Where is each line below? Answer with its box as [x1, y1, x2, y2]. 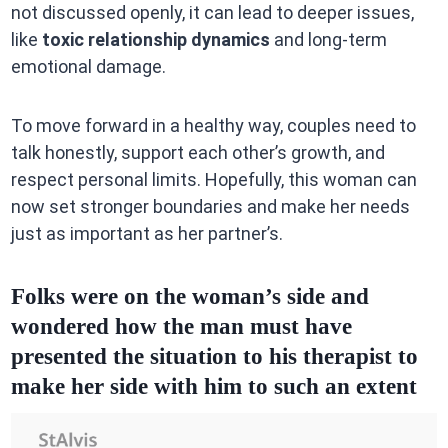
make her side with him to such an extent [10, 373, 417, 399]
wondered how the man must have [10, 313, 352, 339]
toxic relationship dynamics [41, 29, 270, 51]
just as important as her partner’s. [10, 223, 283, 245]
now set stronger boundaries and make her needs [10, 196, 410, 218]
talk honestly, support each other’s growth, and [10, 142, 385, 164]
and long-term [269, 29, 387, 51]
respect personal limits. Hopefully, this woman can [10, 169, 417, 191]
